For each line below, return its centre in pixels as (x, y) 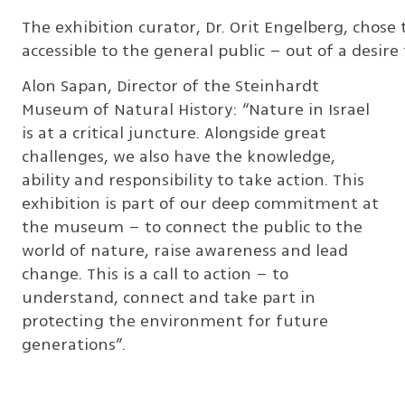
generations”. (74, 345)
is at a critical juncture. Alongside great (174, 133)
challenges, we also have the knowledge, (179, 157)
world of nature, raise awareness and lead (185, 251)
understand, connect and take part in (169, 298)
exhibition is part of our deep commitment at (200, 204)
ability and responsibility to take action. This (193, 180)
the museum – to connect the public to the (192, 227)
